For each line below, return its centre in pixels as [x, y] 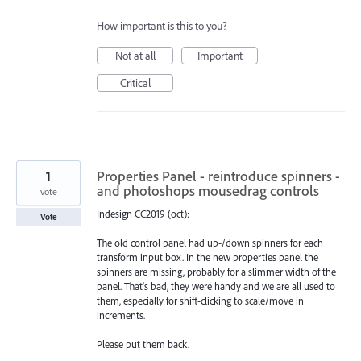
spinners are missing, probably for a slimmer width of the [216, 272]
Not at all [135, 55]
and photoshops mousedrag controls [208, 190]
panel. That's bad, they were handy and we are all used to [216, 286]
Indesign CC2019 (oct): [143, 213]
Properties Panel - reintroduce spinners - [218, 176]
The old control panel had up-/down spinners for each [210, 243]
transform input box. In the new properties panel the [207, 257]
